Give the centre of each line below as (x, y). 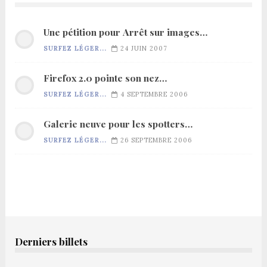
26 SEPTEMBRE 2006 (156, 140)
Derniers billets (51, 241)
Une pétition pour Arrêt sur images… (125, 32)
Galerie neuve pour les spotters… (118, 123)
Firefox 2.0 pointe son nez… (105, 77)
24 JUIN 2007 (144, 48)
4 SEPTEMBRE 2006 (154, 94)
